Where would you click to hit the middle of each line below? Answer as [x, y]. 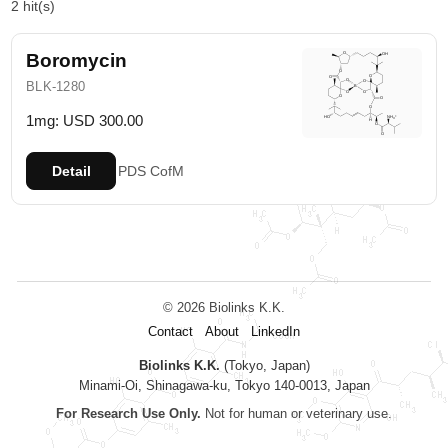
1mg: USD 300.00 [84, 120]
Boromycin [76, 60]
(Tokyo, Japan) [264, 365]
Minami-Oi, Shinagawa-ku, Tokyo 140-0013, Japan [224, 385]
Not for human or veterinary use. [296, 413]
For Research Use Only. [128, 413]
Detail [71, 171]
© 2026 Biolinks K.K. [224, 307]
